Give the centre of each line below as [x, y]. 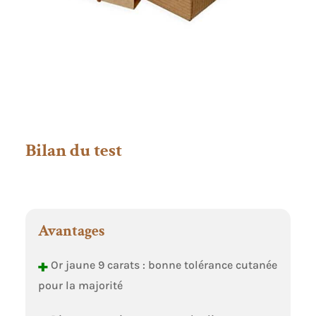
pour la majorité [80, 285]
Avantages [71, 231]
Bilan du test [73, 150]
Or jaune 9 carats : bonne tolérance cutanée [162, 265]
